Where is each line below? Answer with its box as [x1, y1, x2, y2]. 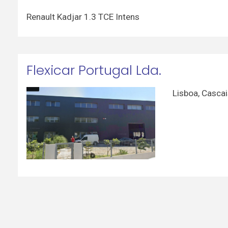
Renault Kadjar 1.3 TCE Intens [26, 11, 139, 22]
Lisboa [173, 88, 198, 98]
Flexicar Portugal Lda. [26, 61, 161, 80]
